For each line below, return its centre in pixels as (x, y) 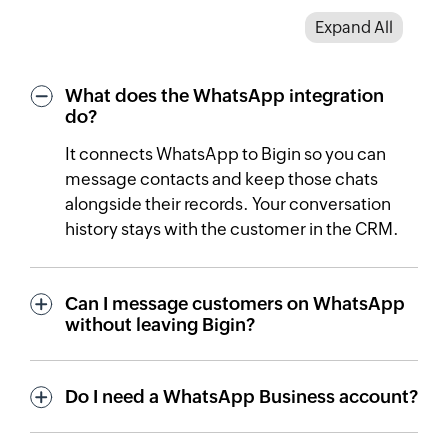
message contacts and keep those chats (221, 178)
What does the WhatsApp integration (224, 95)
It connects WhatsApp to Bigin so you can (225, 153)
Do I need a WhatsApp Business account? (241, 396)
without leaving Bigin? (160, 324)
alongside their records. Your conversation (228, 203)
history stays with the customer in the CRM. (232, 228)
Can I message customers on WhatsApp (235, 303)
